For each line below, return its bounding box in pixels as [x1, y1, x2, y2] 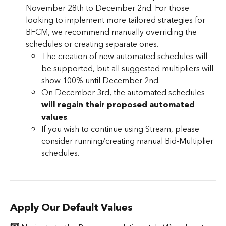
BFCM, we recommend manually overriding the [26, 25, 199, 39]
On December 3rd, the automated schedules [41, 85, 207, 100]
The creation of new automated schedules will [41, 49, 209, 64]
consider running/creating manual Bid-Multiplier [41, 134, 215, 148]
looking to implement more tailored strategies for [26, 13, 207, 27]
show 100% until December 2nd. [41, 73, 164, 88]
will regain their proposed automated [41, 97, 197, 112]
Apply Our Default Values [10, 199, 133, 217]
